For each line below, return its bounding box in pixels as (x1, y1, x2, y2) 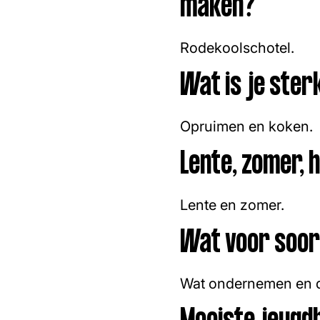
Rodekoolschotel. (180, 39, 294, 56)
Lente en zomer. (180, 196, 284, 214)
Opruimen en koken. (180, 118, 313, 135)
